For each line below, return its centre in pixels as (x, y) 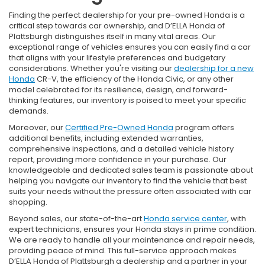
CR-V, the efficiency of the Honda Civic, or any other (134, 79)
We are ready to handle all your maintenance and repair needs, (132, 240)
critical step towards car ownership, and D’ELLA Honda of (117, 25)
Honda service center (185, 218)
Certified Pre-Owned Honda (119, 127)
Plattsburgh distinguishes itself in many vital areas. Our (112, 36)
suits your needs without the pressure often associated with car (130, 191)
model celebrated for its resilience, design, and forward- (118, 89)
